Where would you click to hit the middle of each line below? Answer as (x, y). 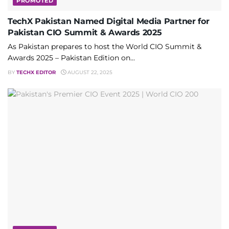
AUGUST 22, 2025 (89, 72)
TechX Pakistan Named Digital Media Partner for (109, 21)
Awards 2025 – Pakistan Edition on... (71, 58)
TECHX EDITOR (36, 72)
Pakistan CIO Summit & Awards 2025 (85, 32)
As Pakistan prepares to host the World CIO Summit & (105, 46)
